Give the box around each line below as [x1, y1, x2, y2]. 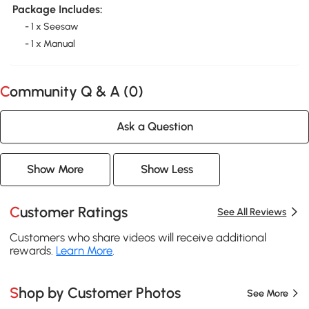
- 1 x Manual [24, 37, 75, 50]
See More [246, 286, 288, 299]
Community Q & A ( [10, 82, 129, 100]
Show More [27, 162, 84, 177]
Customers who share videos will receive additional [10, 230, 267, 245]
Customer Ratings [20, 203, 128, 221]
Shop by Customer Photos [19, 284, 181, 302]
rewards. [10, 243, 57, 258]
